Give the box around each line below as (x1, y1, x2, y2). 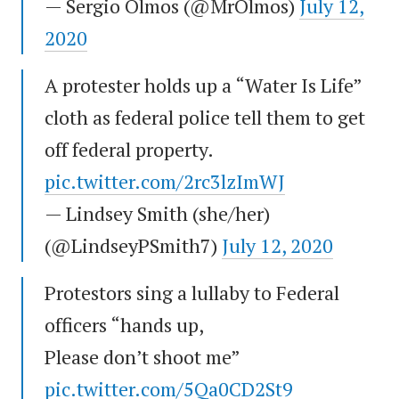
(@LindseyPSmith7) (45, 232, 222, 259)
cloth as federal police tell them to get (45, 104, 365, 131)
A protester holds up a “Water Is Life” (45, 72, 362, 99)
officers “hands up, (45, 312, 204, 338)
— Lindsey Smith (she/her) (45, 200, 270, 227)
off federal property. (45, 136, 213, 163)
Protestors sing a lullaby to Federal (45, 280, 339, 306)
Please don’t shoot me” (45, 344, 240, 370)
